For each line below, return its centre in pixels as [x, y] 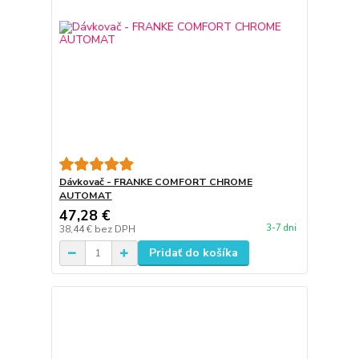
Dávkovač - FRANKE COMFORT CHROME [155, 182]
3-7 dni [281, 228]
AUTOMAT [85, 196]
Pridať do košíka [193, 253]
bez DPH [115, 230]
